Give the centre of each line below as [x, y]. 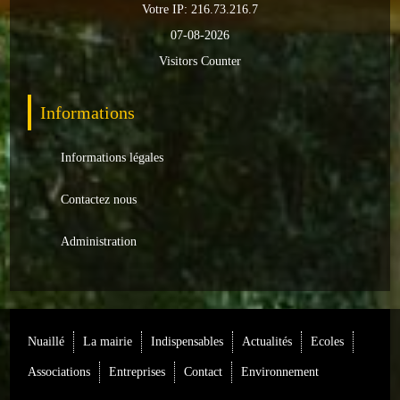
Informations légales [112, 158]
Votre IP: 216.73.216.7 [200, 9]
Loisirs [53, 13]
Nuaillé [46, 342]
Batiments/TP [70, 53]
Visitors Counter [200, 61]
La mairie [108, 342]
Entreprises [137, 372]
